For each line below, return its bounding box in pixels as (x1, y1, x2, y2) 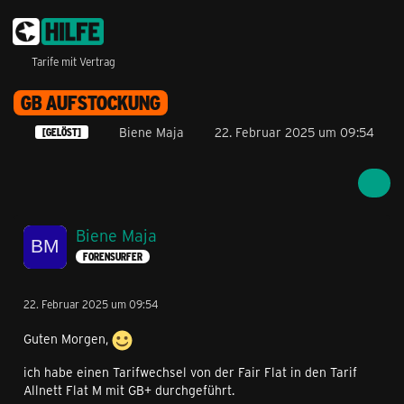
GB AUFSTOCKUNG (21, 90, 161, 115)
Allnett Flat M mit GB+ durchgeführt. (23, 381, 234, 399)
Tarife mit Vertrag (32, 54, 115, 69)
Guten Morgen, (23, 330, 112, 348)
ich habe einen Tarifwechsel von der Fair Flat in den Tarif (23, 363, 357, 381)
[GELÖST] (42, 125, 81, 140)
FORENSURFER (83, 249, 142, 263)
